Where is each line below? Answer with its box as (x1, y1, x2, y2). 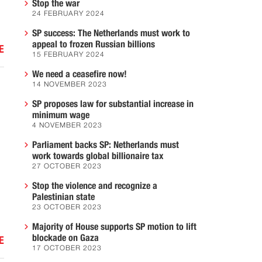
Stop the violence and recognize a (32, 181, 157, 191)
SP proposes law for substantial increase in (32, 99, 194, 109)
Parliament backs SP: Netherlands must (32, 140, 179, 150)
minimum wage (32, 111, 89, 120)
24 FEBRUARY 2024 (32, 11, 105, 18)
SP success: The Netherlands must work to (32, 29, 190, 38)
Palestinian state (32, 192, 95, 202)
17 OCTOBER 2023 (32, 245, 102, 252)
